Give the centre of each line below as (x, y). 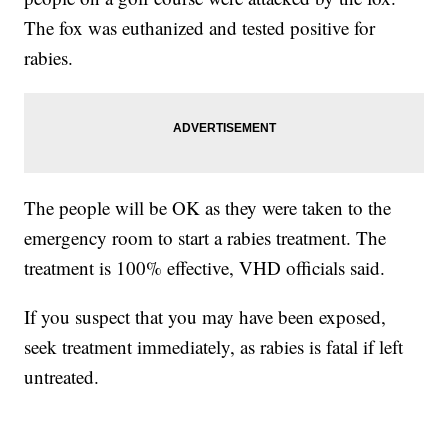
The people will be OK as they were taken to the (208, 207)
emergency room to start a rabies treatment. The (205, 237)
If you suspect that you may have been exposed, (205, 316)
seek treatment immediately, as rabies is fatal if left (214, 346)
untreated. (62, 376)
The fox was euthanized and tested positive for (200, 27)
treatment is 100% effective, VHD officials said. (205, 267)
